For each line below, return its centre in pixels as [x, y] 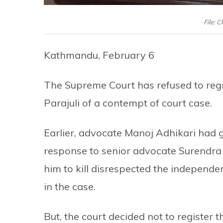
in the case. [70, 187]
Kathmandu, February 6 [99, 55]
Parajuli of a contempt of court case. [128, 103]
